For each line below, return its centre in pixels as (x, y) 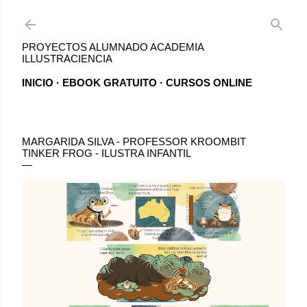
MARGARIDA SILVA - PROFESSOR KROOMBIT (134, 142)
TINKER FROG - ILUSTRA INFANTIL (107, 153)
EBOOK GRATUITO (110, 83)
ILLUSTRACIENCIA (67, 59)
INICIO (38, 83)
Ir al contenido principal (153, 17)
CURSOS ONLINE (209, 83)
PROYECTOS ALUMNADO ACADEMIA (113, 47)
